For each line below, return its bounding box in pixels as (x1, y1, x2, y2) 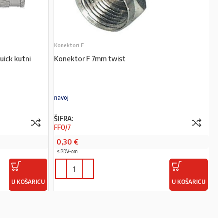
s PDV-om (56, 148, 78, 154)
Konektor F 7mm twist (54, 54, 126, 63)
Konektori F (54, 42, 84, 48)
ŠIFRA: (54, 114, 73, 123)
